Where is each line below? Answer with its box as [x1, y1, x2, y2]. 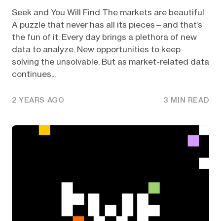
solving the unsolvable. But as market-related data [11, 56, 209, 67]
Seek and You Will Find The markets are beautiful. [11, 7, 206, 17]
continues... [11, 69, 56, 79]
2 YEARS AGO [11, 96, 65, 105]
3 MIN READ [163, 96, 210, 105]
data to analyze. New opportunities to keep [11, 44, 181, 54]
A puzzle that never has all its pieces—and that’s [11, 19, 202, 30]
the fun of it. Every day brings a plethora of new [11, 32, 197, 42]
